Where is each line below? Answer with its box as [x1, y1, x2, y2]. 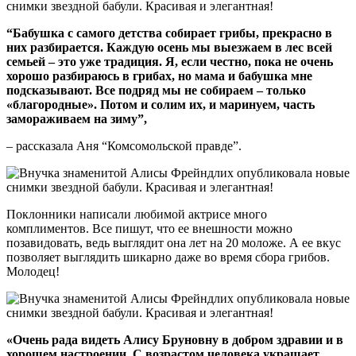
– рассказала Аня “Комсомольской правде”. [6, 138, 242, 153]
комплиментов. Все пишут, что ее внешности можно [6, 221, 292, 235]
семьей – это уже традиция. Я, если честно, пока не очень [6, 54, 333, 68]
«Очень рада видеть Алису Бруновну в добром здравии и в [6, 332, 343, 346]
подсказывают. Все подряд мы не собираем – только [6, 83, 306, 97]
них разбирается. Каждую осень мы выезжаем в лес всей [6, 40, 332, 54]
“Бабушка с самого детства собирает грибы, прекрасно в [6, 25, 332, 40]
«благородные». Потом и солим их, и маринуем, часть [6, 97, 315, 111]
